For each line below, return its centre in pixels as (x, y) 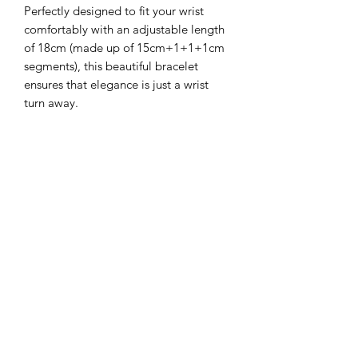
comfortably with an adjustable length (124, 29)
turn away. (51, 102)
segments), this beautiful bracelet (111, 66)
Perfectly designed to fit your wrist (114, 10)
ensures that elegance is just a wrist (116, 84)
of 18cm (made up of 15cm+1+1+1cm (124, 47)
